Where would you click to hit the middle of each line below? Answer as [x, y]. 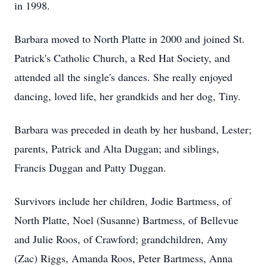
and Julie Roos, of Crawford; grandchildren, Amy [121, 239]
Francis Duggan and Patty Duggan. [90, 167]
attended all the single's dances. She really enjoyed [123, 77]
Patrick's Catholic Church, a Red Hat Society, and [122, 58]
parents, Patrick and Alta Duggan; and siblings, [117, 148]
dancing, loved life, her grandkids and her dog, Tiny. [128, 96]
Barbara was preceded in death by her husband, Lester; [133, 129]
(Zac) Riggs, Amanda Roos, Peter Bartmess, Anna [123, 258]
